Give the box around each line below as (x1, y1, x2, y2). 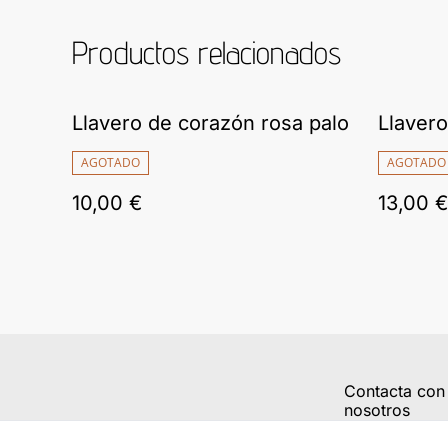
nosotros (344, 400, 410, 421)
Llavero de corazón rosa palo (72, 111, 349, 136)
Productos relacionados (72, 33, 341, 72)
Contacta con (344, 381, 445, 402)
